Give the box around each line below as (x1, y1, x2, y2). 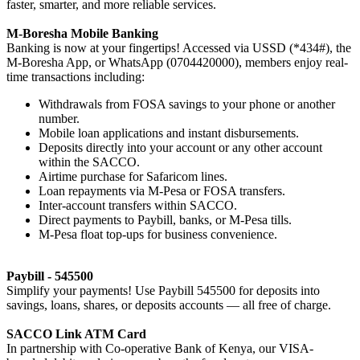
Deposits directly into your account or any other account (39, 140, 322, 154)
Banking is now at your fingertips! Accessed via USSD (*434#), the (6, 40, 351, 55)
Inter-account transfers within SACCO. (39, 198, 237, 212)
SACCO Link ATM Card (6, 326, 146, 341)
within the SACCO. (39, 154, 140, 169)
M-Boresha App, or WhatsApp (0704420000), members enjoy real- (6, 55, 348, 69)
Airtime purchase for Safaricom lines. (39, 169, 227, 183)
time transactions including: (6, 69, 145, 84)
